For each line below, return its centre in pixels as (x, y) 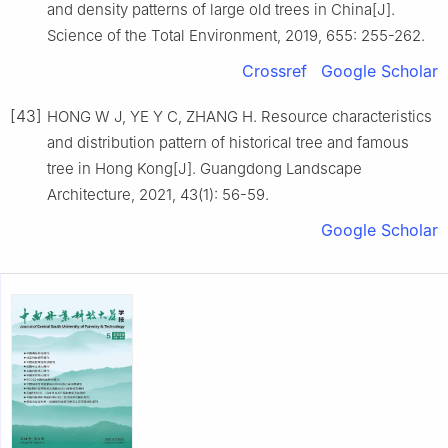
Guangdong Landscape (281, 168)
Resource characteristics (346, 116)
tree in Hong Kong (110, 168)
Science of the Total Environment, (166, 35)
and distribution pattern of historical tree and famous (228, 142)
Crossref (274, 70)
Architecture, (93, 194)
